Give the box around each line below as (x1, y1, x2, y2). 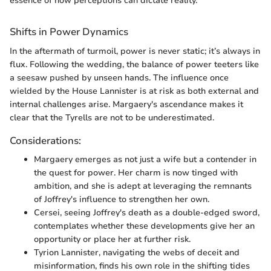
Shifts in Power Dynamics (10, 25, 128, 39)
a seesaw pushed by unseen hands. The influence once (10, 71, 229, 83)
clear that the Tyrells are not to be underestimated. (10, 111, 214, 123)
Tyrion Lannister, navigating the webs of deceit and (34, 246, 240, 258)
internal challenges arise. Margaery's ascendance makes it (10, 98, 243, 110)
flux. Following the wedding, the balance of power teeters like (10, 58, 259, 70)
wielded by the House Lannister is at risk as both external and (10, 85, 259, 97)
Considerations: (10, 133, 81, 148)
